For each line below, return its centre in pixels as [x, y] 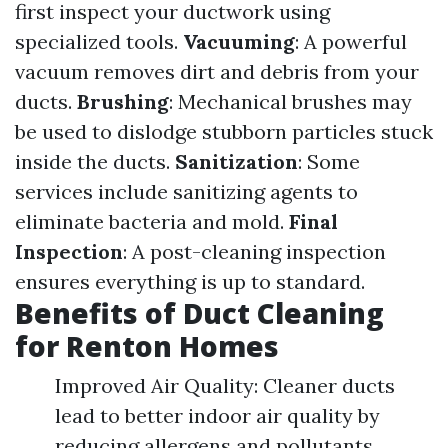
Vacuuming [239, 41]
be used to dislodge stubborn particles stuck [224, 131]
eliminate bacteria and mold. [152, 221]
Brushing [123, 101]
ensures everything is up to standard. [190, 281]
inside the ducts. [95, 161]
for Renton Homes [147, 346]
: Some [329, 161]
